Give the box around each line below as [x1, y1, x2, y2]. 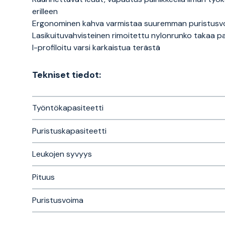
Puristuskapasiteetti [32, 126, 106, 136]
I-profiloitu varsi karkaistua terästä [32, 42, 160, 53]
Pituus [32, 172, 55, 182]
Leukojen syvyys [32, 149, 92, 159]
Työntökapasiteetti [32, 102, 103, 113]
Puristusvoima [32, 195, 83, 205]
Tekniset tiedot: [32, 69, 101, 81]
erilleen [32, 6, 58, 17]
